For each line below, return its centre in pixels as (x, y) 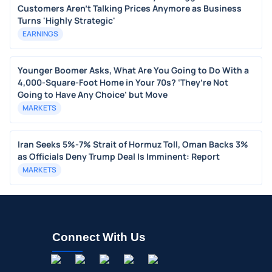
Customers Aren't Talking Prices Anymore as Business (130, 8)
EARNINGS (40, 34)
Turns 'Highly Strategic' (66, 20)
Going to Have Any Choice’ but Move (93, 94)
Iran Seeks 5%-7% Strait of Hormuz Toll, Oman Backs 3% (133, 144)
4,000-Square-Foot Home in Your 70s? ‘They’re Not (123, 82)
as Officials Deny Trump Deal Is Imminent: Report (119, 156)
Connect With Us (99, 237)
